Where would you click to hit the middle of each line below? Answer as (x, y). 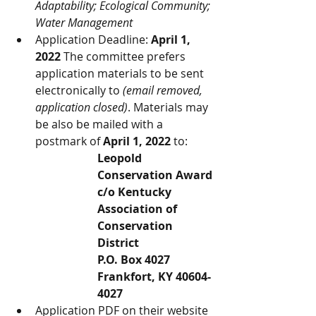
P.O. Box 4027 (134, 260)
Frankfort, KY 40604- (154, 276)
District (118, 243)
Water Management (84, 23)
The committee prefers (124, 56)
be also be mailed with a (101, 124)
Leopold (121, 158)
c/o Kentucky (136, 192)
